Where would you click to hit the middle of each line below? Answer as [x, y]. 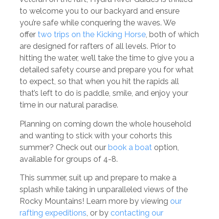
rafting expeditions [53, 213]
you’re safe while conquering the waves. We [98, 23]
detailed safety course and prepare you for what [107, 70]
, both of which [172, 35]
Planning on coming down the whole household [105, 124]
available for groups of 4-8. [69, 159]
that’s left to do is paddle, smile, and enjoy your [104, 93]
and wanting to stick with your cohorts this [96, 135]
